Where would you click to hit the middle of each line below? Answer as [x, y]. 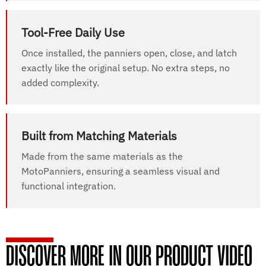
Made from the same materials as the [102, 156]
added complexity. [60, 83]
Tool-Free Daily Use [73, 33]
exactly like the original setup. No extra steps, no [126, 68]
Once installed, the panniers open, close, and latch [129, 53]
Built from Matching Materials [99, 136]
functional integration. [69, 186]
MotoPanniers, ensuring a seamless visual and [121, 171]
